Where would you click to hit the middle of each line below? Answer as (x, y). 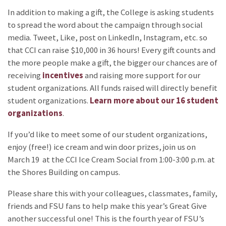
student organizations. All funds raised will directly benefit (112, 88)
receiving (25, 76)
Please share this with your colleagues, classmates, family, (112, 193)
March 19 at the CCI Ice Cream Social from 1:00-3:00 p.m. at (111, 160)
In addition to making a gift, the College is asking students (111, 13)
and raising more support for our (142, 76)
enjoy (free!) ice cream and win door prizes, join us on (102, 147)
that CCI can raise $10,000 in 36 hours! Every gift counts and (111, 50)
